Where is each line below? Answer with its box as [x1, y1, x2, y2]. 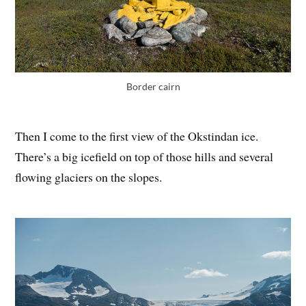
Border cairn [126, 81, 180, 93]
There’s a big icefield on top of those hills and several [15, 148, 274, 165]
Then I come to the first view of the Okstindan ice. [15, 128, 259, 145]
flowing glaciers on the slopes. [15, 169, 163, 186]
